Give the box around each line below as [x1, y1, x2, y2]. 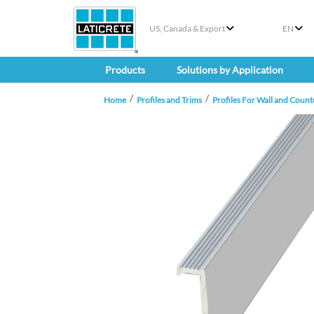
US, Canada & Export [149, 22, 225, 34]
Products [104, 64, 145, 76]
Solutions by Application [176, 64, 283, 76]
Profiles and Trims [137, 95, 202, 106]
